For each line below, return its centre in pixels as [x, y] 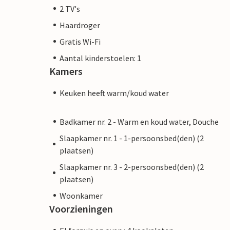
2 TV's [70, 8]
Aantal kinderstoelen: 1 [100, 58]
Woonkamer [81, 195]
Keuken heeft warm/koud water [114, 93]
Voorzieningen [81, 208]
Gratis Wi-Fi [80, 41]
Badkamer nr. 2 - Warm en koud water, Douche [139, 121]
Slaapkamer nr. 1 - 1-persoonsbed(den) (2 [131, 138]
